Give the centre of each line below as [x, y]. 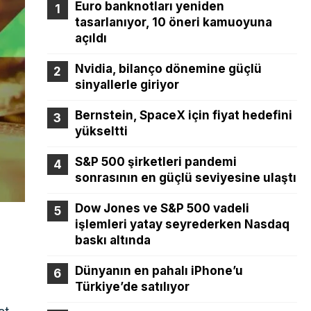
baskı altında [112, 241]
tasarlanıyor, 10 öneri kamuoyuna [173, 23]
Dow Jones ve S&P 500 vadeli [162, 209]
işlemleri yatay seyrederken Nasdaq [182, 225]
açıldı [91, 39]
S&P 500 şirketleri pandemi [155, 162]
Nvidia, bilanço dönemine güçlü [168, 69]
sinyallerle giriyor [127, 85]
